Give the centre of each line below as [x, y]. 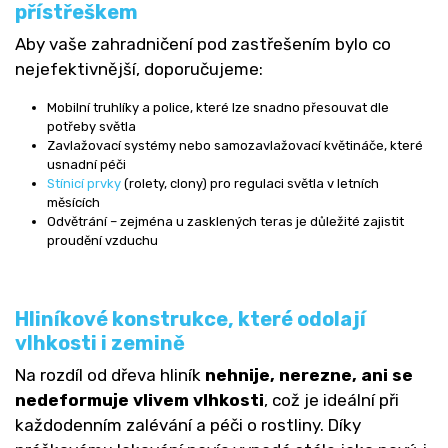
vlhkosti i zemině [100, 342]
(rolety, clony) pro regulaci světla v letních [250, 183]
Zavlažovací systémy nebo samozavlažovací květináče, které [235, 145]
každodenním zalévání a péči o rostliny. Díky [188, 424]
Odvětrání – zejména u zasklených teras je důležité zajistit [225, 221]
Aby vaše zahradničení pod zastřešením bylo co [203, 43]
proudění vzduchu [102, 240]
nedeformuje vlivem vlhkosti [139, 399]
